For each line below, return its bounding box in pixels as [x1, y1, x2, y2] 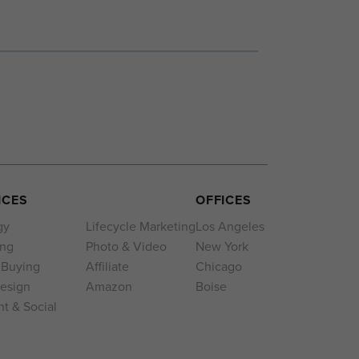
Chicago [195, 257, 242, 276]
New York [195, 237, 248, 256]
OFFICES [195, 191, 252, 210]
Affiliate [85, 257, 129, 276]
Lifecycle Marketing [85, 217, 196, 236]
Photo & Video [85, 237, 167, 256]
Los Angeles [195, 217, 264, 236]
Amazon [85, 277, 132, 296]
